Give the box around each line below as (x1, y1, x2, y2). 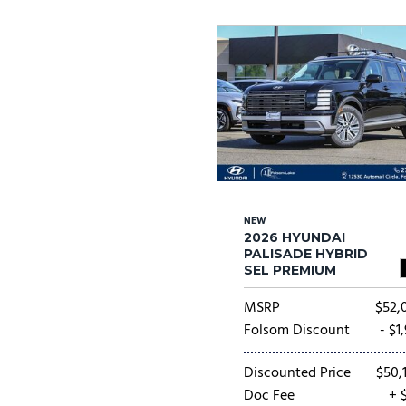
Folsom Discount (244, 319, 350, 343)
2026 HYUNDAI (244, 229, 345, 246)
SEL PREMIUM (244, 262, 336, 278)
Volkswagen (121, 51, 200, 75)
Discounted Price (244, 362, 351, 385)
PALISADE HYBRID (244, 246, 368, 262)
